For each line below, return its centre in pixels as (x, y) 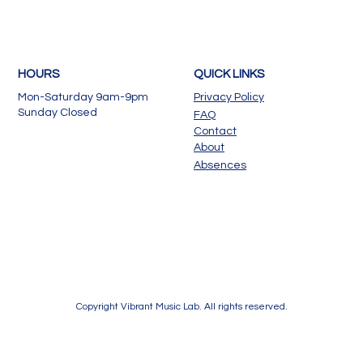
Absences (220, 165)
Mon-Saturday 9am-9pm (83, 97)
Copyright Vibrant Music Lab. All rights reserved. (181, 307)
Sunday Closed (58, 113)
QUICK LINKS (229, 74)
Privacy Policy (229, 97)
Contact (215, 131)
